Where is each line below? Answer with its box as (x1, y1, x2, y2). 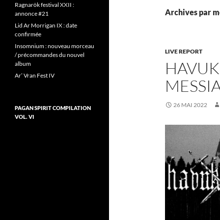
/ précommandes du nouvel (15, 51, 84, 58)
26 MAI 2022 (173, 101, 207, 109)
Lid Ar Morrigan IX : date (15, 22, 77, 29)
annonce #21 (15, 10, 49, 17)
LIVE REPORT (165, 48, 202, 55)
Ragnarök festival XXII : (15, 1, 74, 8)
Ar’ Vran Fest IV (15, 72, 55, 79)
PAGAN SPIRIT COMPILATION (15, 105, 91, 111)
